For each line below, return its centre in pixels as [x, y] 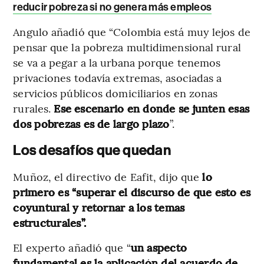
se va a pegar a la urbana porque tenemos [117, 62]
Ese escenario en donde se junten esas [152, 108]
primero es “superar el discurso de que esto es [132, 192]
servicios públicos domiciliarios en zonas [115, 93]
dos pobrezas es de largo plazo [91, 124]
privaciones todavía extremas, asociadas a [118, 78]
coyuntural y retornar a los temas [99, 207]
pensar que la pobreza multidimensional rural [127, 47]
